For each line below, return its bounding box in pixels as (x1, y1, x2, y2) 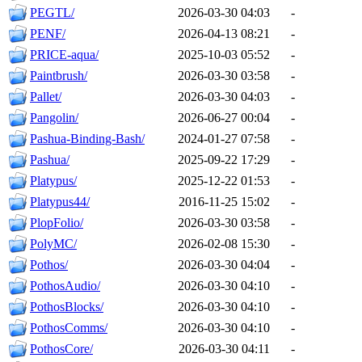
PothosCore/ (30, 342, 93, 356)
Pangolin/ (30, 111, 78, 125)
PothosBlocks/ (30, 300, 103, 314)
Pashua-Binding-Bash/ (30, 132, 145, 146)
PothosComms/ (30, 321, 107, 335)
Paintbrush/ (30, 69, 87, 83)
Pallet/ (30, 90, 61, 104)
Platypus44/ (30, 195, 90, 209)
